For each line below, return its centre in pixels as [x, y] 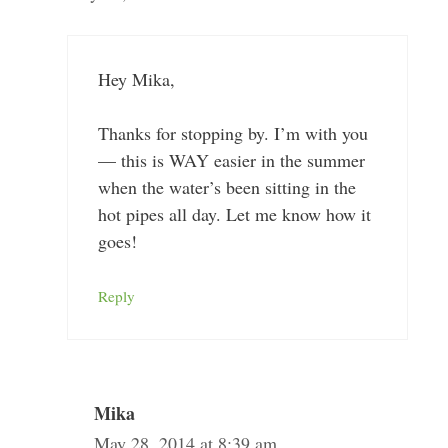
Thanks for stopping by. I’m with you [232, 133]
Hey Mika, [136, 79]
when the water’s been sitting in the [226, 187]
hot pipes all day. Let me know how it [234, 214]
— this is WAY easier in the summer [231, 160]
